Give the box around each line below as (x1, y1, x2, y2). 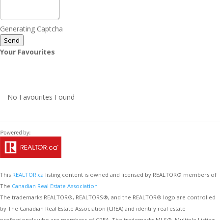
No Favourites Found (7, 92, 75, 102)
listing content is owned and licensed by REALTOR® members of (44, 171, 217, 178)
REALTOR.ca (12, 171, 44, 178)
